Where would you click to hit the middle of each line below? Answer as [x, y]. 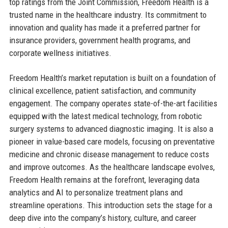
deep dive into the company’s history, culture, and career [103, 218]
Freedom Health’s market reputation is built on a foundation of [112, 78]
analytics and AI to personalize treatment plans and [96, 192]
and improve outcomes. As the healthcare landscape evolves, [112, 167]
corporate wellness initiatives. [60, 53]
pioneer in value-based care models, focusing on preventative [112, 141]
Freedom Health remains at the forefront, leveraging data [104, 179]
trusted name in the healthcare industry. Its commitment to [108, 15]
